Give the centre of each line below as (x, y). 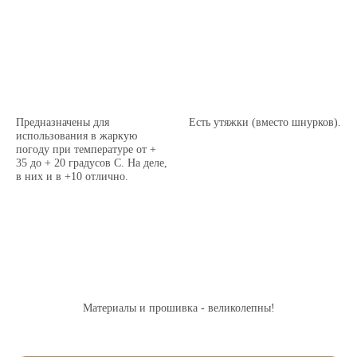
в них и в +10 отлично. (73, 176)
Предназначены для (63, 122)
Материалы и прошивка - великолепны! (178, 308)
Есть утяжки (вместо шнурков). (265, 122)
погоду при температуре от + (86, 149)
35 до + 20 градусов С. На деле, (92, 162)
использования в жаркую (77, 135)
